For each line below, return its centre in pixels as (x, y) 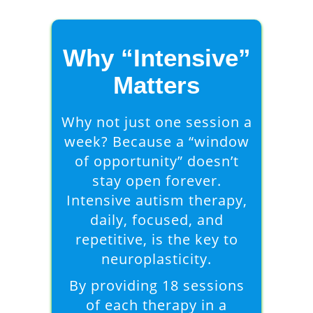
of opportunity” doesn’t (156, 161)
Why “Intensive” (156, 58)
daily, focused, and (156, 220)
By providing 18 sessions (156, 285)
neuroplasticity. (156, 259)
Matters (156, 85)
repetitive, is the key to (156, 239)
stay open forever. (156, 181)
